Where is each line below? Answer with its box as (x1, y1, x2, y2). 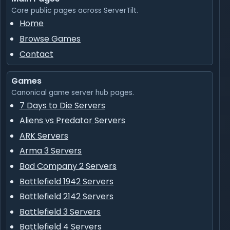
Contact (20, 48, 53, 60)
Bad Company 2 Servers (20, 160, 117, 172)
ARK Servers (20, 129, 68, 142)
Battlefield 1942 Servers (20, 175, 113, 187)
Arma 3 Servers (20, 145, 82, 157)
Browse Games (20, 32, 81, 45)
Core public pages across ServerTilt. (11, 6, 138, 16)
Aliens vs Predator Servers (20, 114, 125, 127)
